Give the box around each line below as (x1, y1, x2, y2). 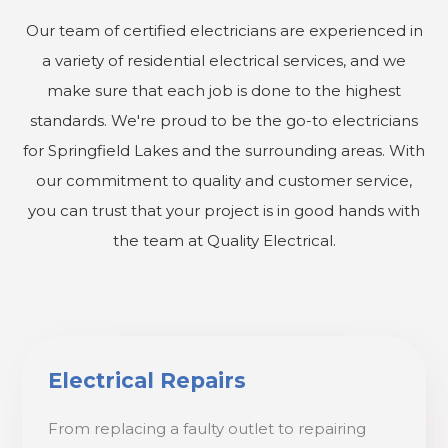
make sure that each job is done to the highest (47, 81, 401, 101)
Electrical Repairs (48, 368, 247, 394)
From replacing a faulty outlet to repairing (48, 419, 367, 439)
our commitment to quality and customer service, (36, 171, 412, 191)
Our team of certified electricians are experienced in (25, 21, 423, 41)
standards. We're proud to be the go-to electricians (30, 111, 418, 131)
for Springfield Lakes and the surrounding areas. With (23, 141, 425, 161)
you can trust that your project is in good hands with (28, 201, 420, 221)
